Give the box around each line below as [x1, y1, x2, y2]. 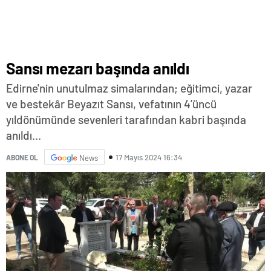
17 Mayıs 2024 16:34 [116, 152, 182, 162]
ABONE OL [6, 152, 38, 162]
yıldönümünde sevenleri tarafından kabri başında [6, 113, 246, 126]
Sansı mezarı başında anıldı [6, 59, 189, 77]
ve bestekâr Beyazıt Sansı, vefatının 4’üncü [6, 97, 217, 111]
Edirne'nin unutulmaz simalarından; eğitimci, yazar [6, 81, 252, 95]
